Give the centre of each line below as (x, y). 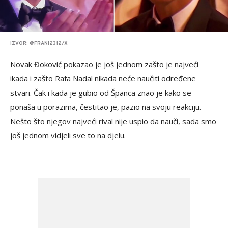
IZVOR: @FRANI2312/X (39, 44)
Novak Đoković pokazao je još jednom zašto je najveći (104, 64)
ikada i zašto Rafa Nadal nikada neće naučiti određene (103, 79)
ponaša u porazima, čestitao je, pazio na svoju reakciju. (106, 107)
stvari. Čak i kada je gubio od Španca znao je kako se (101, 93)
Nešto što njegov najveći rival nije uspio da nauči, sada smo (113, 121)
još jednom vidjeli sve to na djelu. (68, 136)
